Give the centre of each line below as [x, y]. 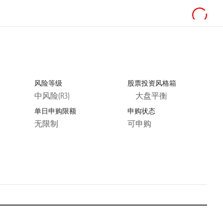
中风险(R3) [52, 96]
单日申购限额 [56, 111]
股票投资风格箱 [152, 83]
